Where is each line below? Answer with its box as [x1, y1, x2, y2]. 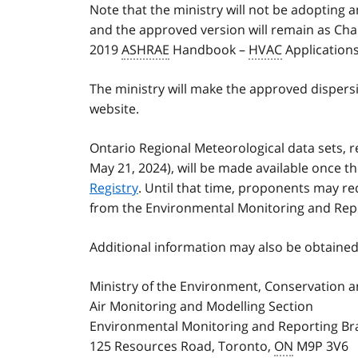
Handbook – [169, 41, 249, 59]
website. [89, 100, 139, 118]
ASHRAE [121, 41, 169, 59]
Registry [89, 179, 138, 197]
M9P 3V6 [293, 337, 348, 356]
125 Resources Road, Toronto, [89, 337, 274, 356]
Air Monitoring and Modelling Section [89, 297, 313, 316]
